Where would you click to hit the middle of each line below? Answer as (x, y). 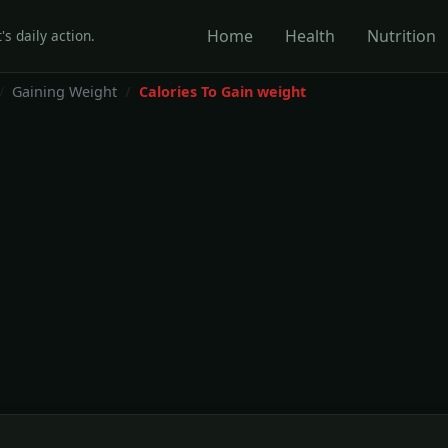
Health (310, 36)
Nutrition (402, 36)
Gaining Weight (64, 91)
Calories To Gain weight (222, 91)
